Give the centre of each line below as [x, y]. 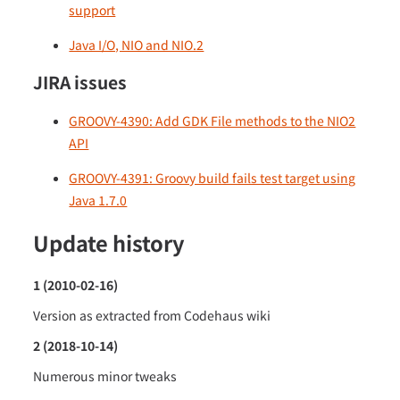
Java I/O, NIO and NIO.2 [137, 45]
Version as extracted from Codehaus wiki [152, 315]
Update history [109, 243]
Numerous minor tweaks [105, 375]
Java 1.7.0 [98, 200]
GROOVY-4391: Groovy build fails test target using [212, 177]
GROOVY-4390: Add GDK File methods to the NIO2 [212, 120]
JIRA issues [80, 83]
